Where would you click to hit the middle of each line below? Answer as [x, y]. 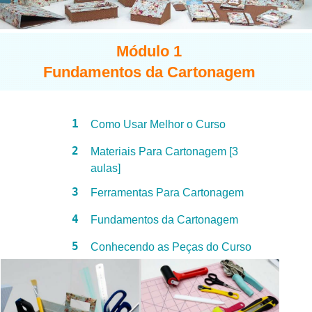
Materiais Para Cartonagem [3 [164, 151]
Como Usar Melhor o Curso [159, 124]
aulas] [106, 168]
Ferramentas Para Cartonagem [167, 192]
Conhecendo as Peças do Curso [171, 247]
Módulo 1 [149, 51]
